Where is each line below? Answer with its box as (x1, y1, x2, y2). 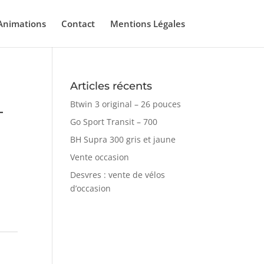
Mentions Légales (110, 18, 185, 29)
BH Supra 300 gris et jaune (70, 134, 176, 145)
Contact (61, 18, 95, 29)
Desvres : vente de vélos (70, 169, 166, 180)
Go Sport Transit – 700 (70, 116, 158, 127)
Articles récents (70, 80, 153, 93)
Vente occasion (70, 151, 130, 163)
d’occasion (70, 183, 111, 194)
